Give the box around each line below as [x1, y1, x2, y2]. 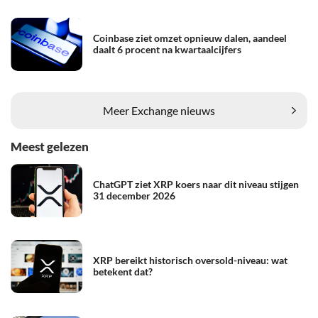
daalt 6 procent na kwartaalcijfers [93, 43, 241, 56]
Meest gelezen [11, 138, 89, 154]
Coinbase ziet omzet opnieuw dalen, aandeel [93, 32, 287, 45]
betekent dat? [93, 265, 153, 278]
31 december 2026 [93, 190, 175, 202]
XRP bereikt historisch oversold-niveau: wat [93, 254, 287, 267]
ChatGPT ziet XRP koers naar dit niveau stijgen [93, 178, 299, 191]
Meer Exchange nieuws [103, 104, 215, 118]
